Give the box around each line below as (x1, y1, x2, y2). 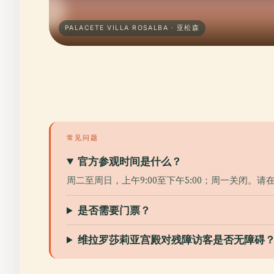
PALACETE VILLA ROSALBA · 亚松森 (65, 24, 200, 32)
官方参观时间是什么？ (78, 155, 182, 168)
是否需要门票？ (78, 204, 151, 217)
